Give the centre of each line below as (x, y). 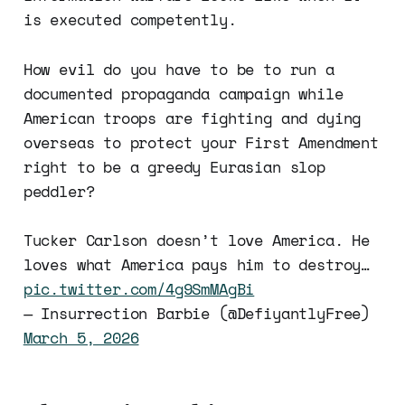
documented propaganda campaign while (183, 94)
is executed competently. (130, 20)
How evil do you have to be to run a (179, 70)
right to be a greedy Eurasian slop (174, 167)
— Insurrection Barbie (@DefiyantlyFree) (197, 314)
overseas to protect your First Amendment (201, 143)
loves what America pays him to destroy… (197, 265)
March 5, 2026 (81, 338)
